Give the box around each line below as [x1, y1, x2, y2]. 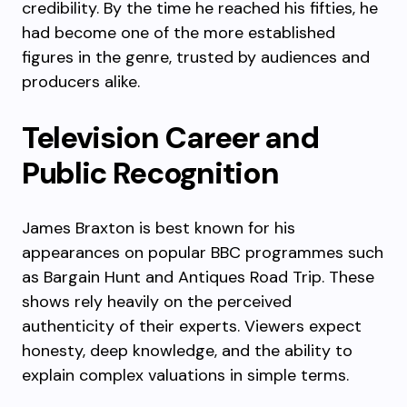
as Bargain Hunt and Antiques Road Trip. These [22, 266, 374, 288]
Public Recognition [22, 154, 279, 193]
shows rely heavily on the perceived [22, 291, 292, 313]
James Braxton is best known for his [22, 217, 295, 239]
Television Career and [22, 118, 319, 157]
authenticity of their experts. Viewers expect [22, 315, 362, 337]
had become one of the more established [22, 22, 335, 44]
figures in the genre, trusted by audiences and [22, 46, 370, 68]
